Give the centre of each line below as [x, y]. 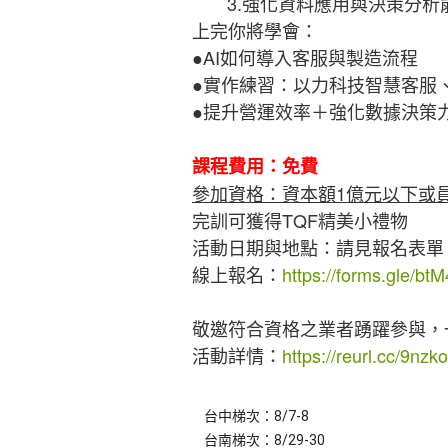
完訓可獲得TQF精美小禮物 [300, 220]
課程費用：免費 [255, 166]
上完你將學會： [255, 30]
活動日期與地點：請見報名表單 [318, 247]
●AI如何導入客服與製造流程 [305, 57]
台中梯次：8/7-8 [256, 416]
